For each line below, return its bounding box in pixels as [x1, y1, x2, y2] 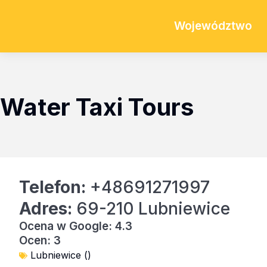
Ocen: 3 [19, 234, 61, 247]
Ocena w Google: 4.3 [19, 219, 132, 233]
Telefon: [19, 177, 86, 197]
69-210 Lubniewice [72, 198, 230, 219]
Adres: [19, 198, 72, 219]
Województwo [173, 19, 252, 33]
